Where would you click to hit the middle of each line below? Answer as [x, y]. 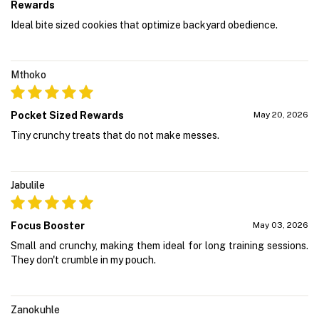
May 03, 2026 [281, 225]
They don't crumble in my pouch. [83, 260]
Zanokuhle [35, 309]
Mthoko [28, 74]
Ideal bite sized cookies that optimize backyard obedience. [144, 25]
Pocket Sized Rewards [67, 115]
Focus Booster [48, 225]
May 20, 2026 [281, 114]
